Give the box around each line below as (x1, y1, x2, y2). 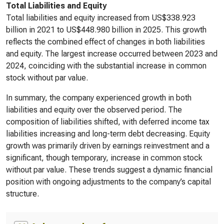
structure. (6, 189, 39, 198)
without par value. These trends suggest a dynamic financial (6, 165, 212, 174)
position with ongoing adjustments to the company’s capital (6, 177, 211, 186)
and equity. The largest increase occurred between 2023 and (6, 49, 217, 58)
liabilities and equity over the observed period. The (6, 105, 182, 114)
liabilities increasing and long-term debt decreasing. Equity (6, 129, 210, 138)
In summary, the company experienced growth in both (6, 93, 191, 102)
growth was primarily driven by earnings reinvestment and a (6, 141, 209, 150)
